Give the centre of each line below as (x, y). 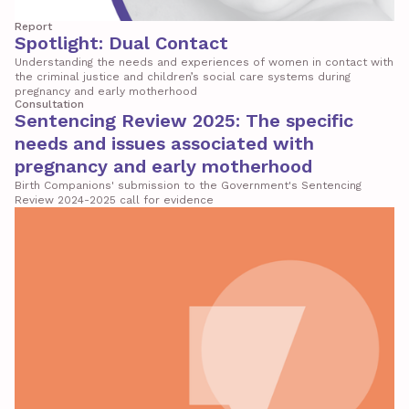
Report (33, 27)
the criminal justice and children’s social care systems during (183, 77)
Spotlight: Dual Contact (121, 43)
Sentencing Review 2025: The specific (184, 121)
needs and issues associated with (164, 144)
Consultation (49, 105)
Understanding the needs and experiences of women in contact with (204, 63)
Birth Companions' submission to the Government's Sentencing (188, 186)
